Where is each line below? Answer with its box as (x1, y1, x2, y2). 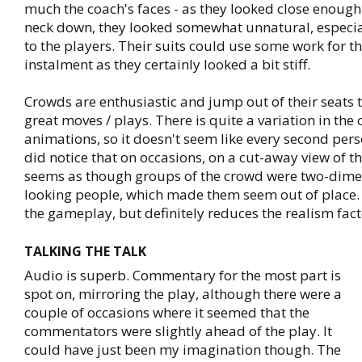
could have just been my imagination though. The (24, 340, 341, 359)
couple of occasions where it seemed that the (24, 303, 309, 322)
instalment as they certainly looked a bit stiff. (24, 55, 310, 74)
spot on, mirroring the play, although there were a (24, 284, 342, 303)
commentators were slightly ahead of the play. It (24, 322, 332, 340)
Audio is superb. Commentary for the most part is (24, 266, 341, 284)
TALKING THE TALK (24, 242, 146, 260)
